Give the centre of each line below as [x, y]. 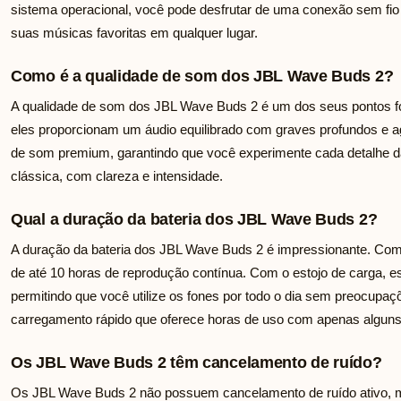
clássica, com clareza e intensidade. [117, 176]
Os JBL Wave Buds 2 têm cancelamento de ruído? [196, 363]
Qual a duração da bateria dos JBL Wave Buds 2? [194, 220]
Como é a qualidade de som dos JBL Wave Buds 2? [202, 77]
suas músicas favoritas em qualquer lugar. [134, 33]
